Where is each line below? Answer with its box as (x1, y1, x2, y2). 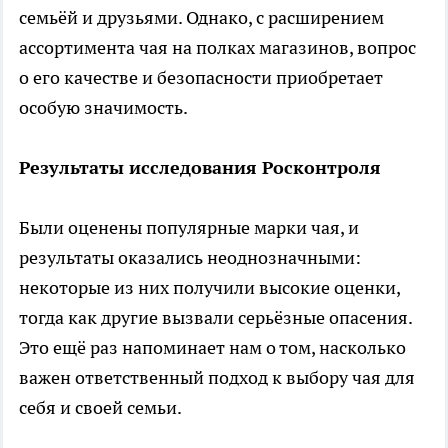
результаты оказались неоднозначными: (19, 245, 361, 269)
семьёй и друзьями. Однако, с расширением (19, 5, 384, 29)
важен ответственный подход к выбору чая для (19, 365, 415, 389)
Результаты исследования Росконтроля (19, 155, 381, 179)
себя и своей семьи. (19, 395, 182, 419)
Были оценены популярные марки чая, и (19, 215, 359, 239)
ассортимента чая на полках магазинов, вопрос (19, 35, 416, 59)
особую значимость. (19, 95, 188, 119)
